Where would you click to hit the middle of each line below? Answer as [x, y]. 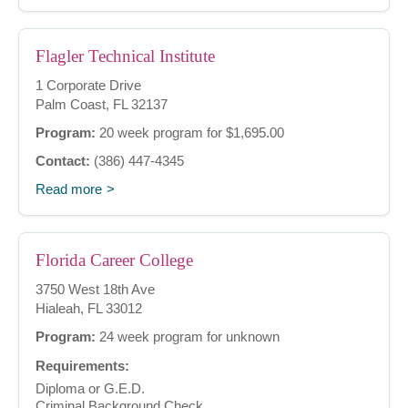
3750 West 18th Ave [95, 290]
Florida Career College [114, 260]
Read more [69, 189]
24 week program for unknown [188, 337]
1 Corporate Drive [88, 86]
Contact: [63, 161]
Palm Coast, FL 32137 [102, 105]
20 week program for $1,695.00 [190, 133]
